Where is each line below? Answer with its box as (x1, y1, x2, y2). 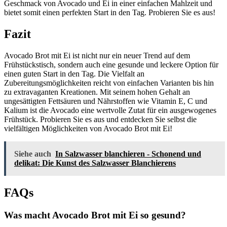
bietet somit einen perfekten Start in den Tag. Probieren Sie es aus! (4, 8, 215, 17)
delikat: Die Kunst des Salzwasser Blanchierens (14, 158, 176, 167)
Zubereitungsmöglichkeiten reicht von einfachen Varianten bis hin (4, 78, 214, 87)
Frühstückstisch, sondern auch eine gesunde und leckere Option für (4, 60, 218, 69)
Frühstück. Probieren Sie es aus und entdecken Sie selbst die (4, 115, 197, 124)
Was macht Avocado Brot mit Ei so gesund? (4, 209, 186, 220)
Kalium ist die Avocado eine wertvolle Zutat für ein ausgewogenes (4, 105, 216, 115)
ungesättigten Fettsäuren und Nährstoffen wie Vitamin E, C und (4, 96, 207, 105)
